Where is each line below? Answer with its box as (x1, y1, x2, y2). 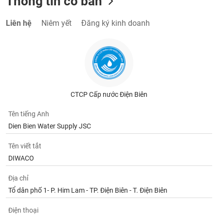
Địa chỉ (8, 174, 29, 182)
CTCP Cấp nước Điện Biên (70, 91, 147, 98)
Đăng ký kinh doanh (81, 18, 150, 28)
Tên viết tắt (8, 142, 42, 150)
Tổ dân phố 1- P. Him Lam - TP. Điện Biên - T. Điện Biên (8, 186, 168, 194)
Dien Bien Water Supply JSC (8, 122, 91, 130)
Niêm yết (41, 18, 72, 28)
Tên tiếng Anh (8, 110, 50, 118)
